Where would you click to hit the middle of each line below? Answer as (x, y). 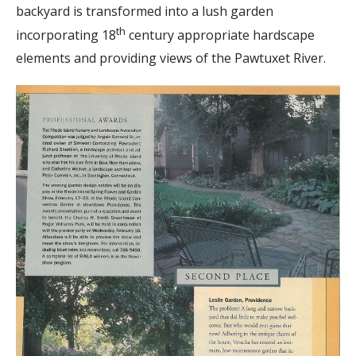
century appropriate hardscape (220, 35)
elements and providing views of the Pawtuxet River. (171, 58)
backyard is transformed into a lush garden (145, 12)
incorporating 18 (66, 35)
